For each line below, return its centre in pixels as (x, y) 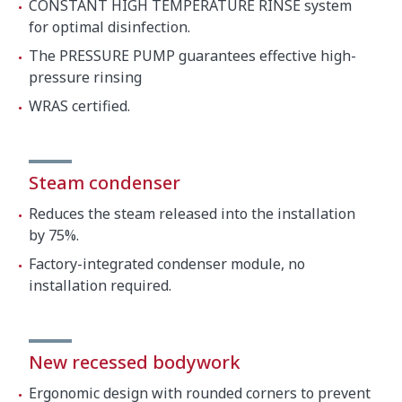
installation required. (100, 285)
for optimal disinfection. (109, 26)
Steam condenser (105, 182)
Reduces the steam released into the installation (192, 213)
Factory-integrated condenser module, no (167, 263)
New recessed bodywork (135, 362)
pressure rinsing (85, 77)
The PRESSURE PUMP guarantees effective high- (192, 55)
